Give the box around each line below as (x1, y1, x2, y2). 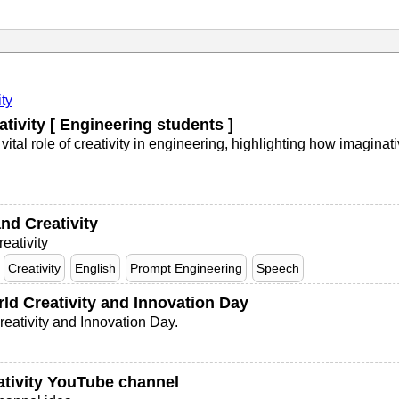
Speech (256, 261, 299, 275)
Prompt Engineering (129, 261, 242, 275)
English (74, 261, 116, 275)
